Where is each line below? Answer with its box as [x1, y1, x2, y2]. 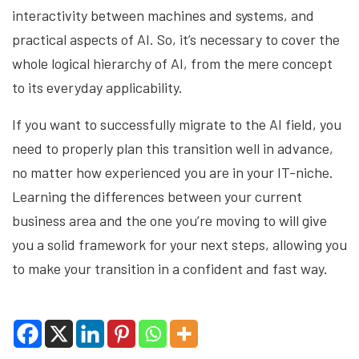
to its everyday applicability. [12, 78, 186, 96]
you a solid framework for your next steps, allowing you [12, 235, 347, 253]
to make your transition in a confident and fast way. [12, 259, 331, 277]
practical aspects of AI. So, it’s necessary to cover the [12, 30, 340, 48]
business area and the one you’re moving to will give [12, 211, 327, 229]
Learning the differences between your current [12, 187, 302, 205]
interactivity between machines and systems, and [12, 6, 314, 24]
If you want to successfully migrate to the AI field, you [12, 115, 341, 133]
